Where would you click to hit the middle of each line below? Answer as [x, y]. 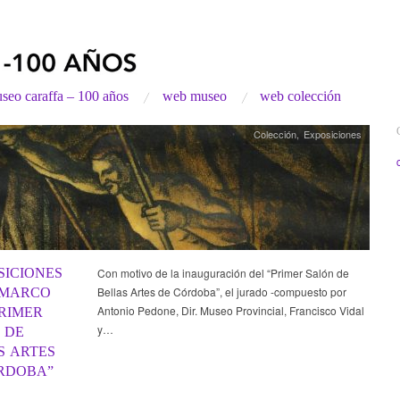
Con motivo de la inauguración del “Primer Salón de [223, 273]
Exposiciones [333, 134]
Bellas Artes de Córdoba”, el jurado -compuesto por [221, 292]
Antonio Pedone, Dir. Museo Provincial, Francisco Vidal [230, 311]
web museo [194, 96]
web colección [301, 96]
